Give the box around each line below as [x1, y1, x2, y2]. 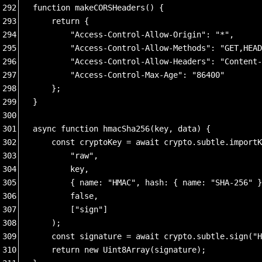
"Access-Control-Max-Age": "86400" [33, 70, 234, 80]
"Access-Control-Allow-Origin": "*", [33, 29, 239, 39]
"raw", [33, 150, 98, 160]
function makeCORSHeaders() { [33, 2, 164, 12]
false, [33, 191, 98, 201]
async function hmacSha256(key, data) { [33, 123, 211, 133]
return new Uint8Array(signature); [33, 244, 206, 254]
